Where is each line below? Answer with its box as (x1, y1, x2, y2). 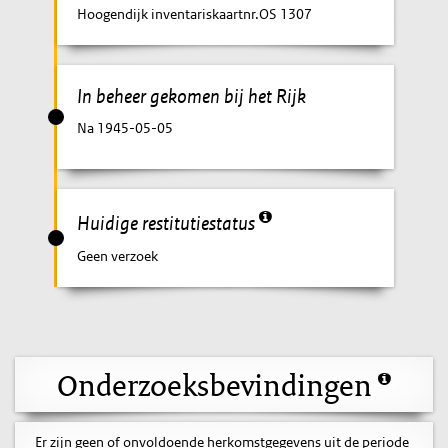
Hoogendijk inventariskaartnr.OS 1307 (77, 4, 313, 23)
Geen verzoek (77, 246, 159, 265)
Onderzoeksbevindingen (57, 364, 378, 404)
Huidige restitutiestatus (77, 211, 260, 235)
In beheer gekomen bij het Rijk (77, 83, 307, 108)
